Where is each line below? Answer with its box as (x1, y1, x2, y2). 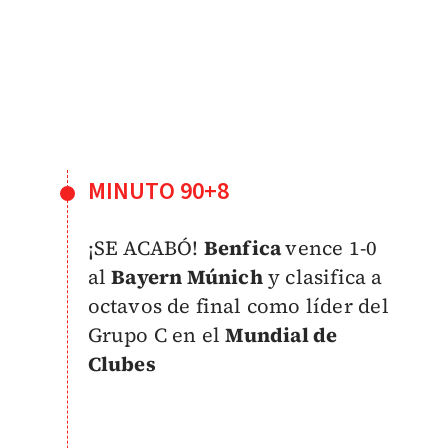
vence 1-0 (285, 233, 378, 262)
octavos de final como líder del (87, 291, 389, 320)
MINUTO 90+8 (87, 173, 230, 209)
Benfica (203, 233, 286, 262)
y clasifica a (262, 262, 383, 291)
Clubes (87, 349, 156, 378)
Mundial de (225, 320, 338, 349)
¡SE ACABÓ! (87, 233, 204, 262)
